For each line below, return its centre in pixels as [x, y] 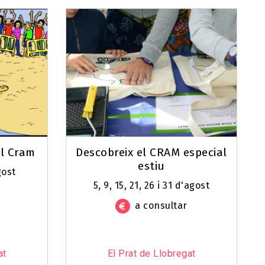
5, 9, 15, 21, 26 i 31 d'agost [151, 186]
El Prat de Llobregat [151, 254]
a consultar [161, 206]
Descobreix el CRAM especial [151, 153]
